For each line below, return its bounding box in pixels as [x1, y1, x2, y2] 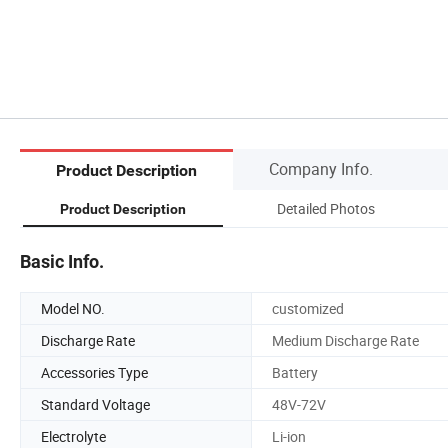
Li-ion [272, 426, 306, 446]
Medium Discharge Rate [272, 330, 419, 350]
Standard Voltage [41, 394, 150, 414]
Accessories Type [41, 362, 148, 382]
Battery [272, 362, 318, 382]
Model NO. [41, 298, 105, 318]
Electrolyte [41, 426, 106, 446]
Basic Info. [20, 250, 104, 272]
